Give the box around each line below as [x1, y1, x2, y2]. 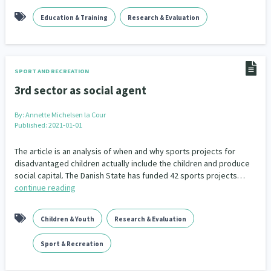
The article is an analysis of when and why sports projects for [14, 146, 235, 157]
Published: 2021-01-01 [14, 120, 82, 129]
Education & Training [40, 13, 108, 22]
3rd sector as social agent [14, 83, 146, 97]
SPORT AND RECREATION [14, 67, 89, 75]
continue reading [14, 182, 76, 193]
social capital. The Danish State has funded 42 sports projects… [14, 170, 245, 181]
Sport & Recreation [40, 240, 103, 248]
